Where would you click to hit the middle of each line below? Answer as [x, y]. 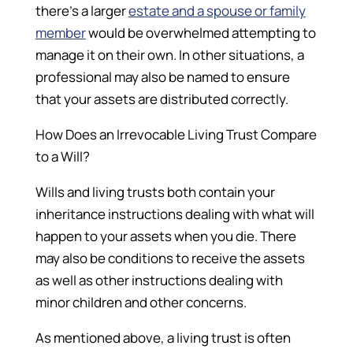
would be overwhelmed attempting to [201, 32]
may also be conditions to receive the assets [170, 258]
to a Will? [62, 156]
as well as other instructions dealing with [159, 280]
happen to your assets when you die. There [165, 236]
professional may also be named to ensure [162, 76]
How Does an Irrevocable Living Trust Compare [176, 134]
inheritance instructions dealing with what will [175, 214]
